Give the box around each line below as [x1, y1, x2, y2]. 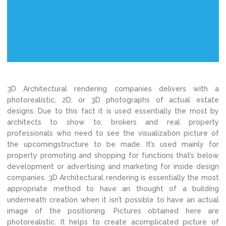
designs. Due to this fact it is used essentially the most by [7, 107, 219, 115]
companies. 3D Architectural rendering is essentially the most [7, 174, 219, 182]
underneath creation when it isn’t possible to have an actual [7, 196, 219, 204]
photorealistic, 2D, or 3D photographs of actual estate [7, 96, 219, 104]
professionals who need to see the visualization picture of [7, 129, 219, 137]
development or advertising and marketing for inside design [7, 162, 219, 171]
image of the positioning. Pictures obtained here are [7, 207, 219, 215]
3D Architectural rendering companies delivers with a [7, 85, 219, 93]
